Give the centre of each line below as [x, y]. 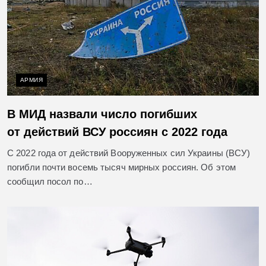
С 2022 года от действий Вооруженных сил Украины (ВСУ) [129, 153]
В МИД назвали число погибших [102, 114]
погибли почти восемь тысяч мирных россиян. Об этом [122, 167]
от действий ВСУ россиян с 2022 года [117, 132]
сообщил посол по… [50, 182]
